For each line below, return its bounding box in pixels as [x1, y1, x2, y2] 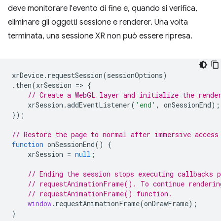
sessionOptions [107, 71, 163, 80]
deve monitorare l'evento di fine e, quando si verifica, [8, 3, 197, 13]
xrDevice [12, 71, 43, 80]
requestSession [47, 71, 103, 80]
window [28, 199, 51, 208]
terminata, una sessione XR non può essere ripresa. [8, 31, 192, 41]
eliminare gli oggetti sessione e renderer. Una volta [8, 17, 188, 27]
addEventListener [67, 100, 131, 110]
